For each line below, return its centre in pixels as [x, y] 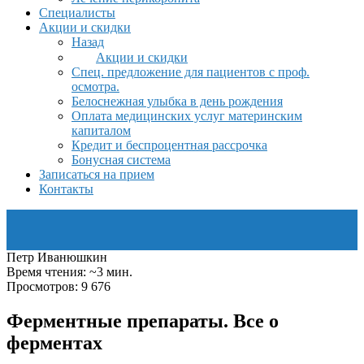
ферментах [54, 342]
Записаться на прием [97, 174]
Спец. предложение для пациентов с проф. [191, 72]
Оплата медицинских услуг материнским [187, 116]
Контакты [66, 189]
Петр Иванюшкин [57, 257]
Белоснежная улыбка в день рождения [177, 101]
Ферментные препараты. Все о [143, 321]
